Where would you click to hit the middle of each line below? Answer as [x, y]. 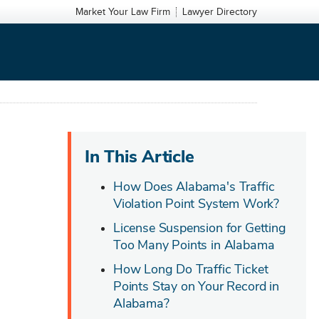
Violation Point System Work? [196, 204]
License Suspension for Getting [200, 228]
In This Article [140, 157]
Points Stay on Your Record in [196, 286]
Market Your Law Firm [123, 12]
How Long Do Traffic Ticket [191, 269]
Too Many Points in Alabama [194, 245]
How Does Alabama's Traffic [194, 187]
